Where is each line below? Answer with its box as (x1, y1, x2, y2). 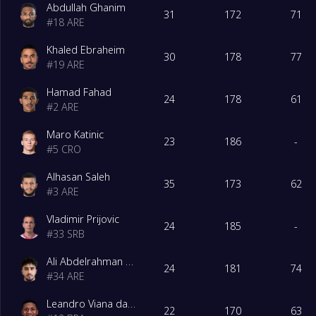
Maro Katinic (47, 127, 104, 141)
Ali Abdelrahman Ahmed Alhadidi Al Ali (126, 254, 134, 268)
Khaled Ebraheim (47, 42, 126, 56)
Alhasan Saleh (47, 169, 111, 183)
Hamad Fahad (47, 85, 112, 99)
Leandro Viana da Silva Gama (128, 296, 136, 310)
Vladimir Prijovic (47, 212, 120, 226)
